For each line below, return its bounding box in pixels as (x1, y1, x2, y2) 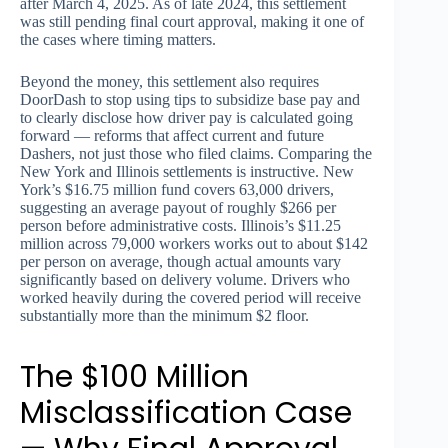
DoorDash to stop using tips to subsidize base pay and (20, 90, 360, 108)
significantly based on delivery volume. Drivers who (20, 270, 350, 288)
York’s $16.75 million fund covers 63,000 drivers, (20, 180, 334, 198)
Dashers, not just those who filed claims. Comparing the (20, 144, 372, 162)
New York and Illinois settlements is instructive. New (20, 162, 354, 180)
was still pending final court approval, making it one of (20, 12, 364, 30)
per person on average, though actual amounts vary (20, 252, 341, 270)
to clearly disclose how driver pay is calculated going (20, 108, 353, 126)
